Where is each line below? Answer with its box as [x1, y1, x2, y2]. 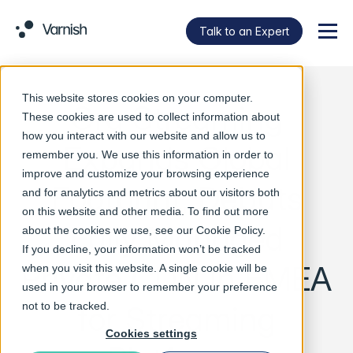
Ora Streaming [70, 98, 283, 138]
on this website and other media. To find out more [22, 205, 269, 217]
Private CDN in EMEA [21, 258, 332, 299]
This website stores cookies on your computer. [22, 91, 253, 104]
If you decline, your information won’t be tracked [22, 243, 261, 255]
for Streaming [77, 299, 276, 339]
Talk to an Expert [199, 24, 289, 38]
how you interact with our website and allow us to [22, 129, 266, 142]
